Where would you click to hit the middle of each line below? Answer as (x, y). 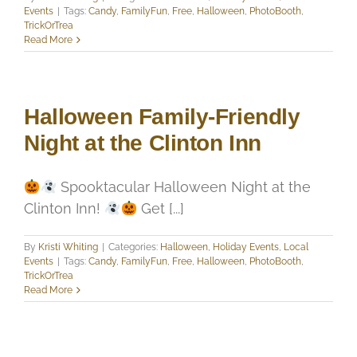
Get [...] (161, 208)
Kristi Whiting (68, 247)
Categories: (134, 247)
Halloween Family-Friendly (162, 116)
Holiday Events (246, 247)
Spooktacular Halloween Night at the (184, 186)
